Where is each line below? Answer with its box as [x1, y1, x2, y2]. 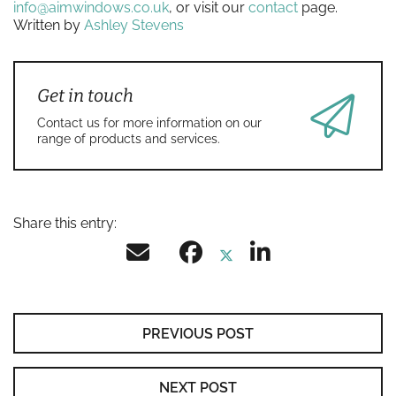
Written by [13, 16, 84, 34]
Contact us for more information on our [37, 114, 262, 130]
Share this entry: [13, 214, 117, 232]
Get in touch [37, 84, 133, 106]
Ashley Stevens [84, 16, 184, 34]
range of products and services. [37, 130, 220, 146]
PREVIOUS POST [142, 324, 254, 342]
